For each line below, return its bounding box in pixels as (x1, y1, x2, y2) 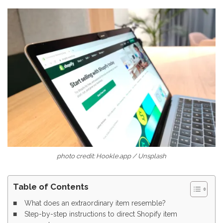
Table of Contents (13, 182, 89, 192)
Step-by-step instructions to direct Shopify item (24, 210, 177, 219)
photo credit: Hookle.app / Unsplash (57, 152, 166, 160)
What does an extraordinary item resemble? (24, 199, 166, 208)
